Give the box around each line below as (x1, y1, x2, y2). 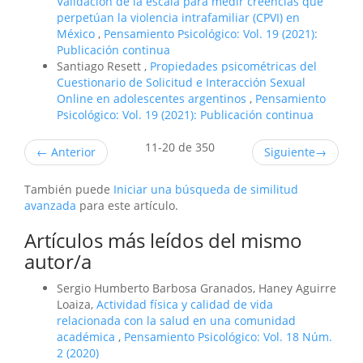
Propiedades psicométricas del (150, 58, 317, 75)
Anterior (48, 144, 96, 160)
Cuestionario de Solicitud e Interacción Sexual (57, 75, 305, 91)
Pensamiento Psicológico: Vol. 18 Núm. (124, 329, 332, 345)
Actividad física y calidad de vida (96, 297, 273, 313)
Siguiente (264, 144, 315, 160)
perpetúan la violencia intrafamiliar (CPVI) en (57, 10, 300, 26)
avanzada (24, 198, 76, 214)
